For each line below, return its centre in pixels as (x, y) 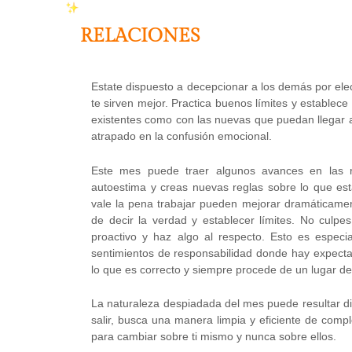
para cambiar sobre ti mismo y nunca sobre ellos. (214, 337)
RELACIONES (140, 37)
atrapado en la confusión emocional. (181, 136)
